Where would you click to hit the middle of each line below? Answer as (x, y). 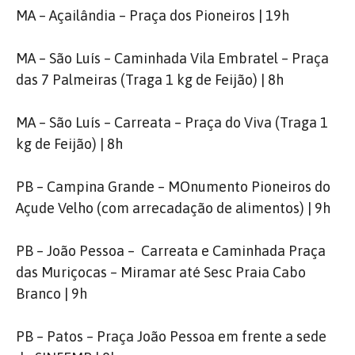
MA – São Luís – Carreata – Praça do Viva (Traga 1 (172, 122)
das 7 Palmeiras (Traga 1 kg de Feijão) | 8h (150, 80)
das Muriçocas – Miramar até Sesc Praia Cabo (161, 272)
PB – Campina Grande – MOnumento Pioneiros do (173, 187)
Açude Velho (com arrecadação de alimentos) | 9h (173, 208)
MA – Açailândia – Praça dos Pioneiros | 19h (153, 15)
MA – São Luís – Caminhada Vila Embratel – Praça (172, 58)
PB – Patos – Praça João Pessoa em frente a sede (171, 336)
